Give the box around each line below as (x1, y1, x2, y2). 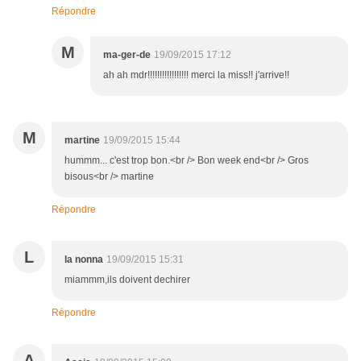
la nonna (64, 254, 103, 266)
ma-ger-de (103, 49, 151, 61)
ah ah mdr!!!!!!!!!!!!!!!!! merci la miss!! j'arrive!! (103, 69, 289, 81)
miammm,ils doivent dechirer (64, 274, 190, 286)
